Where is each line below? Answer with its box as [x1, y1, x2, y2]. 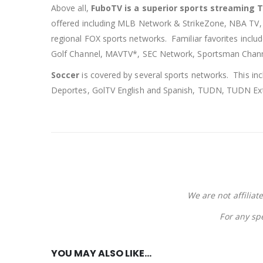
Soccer [51, 69, 80, 81]
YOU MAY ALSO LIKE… [51, 247, 151, 261]
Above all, [51, 2, 91, 14]
